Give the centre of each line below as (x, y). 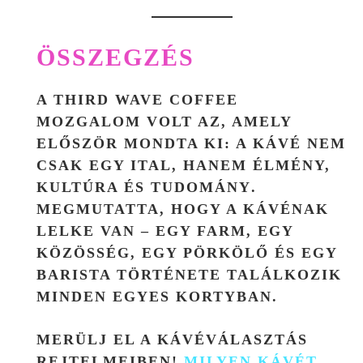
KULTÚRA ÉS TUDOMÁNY (144, 187)
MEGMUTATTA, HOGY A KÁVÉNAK (183, 209)
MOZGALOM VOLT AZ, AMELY (164, 121)
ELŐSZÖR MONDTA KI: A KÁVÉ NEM (191, 143)
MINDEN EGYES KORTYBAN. (157, 296)
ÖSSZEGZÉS (115, 57)
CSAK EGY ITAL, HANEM (145, 165)
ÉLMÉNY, (292, 165)
